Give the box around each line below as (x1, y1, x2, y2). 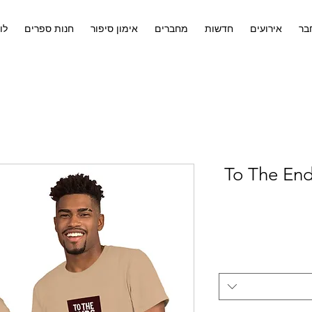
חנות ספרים (24, 22, 74, 35)
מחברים (155, 22, 188, 35)
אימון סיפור (91, 22, 138, 35)
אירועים (250, 22, 282, 35)
